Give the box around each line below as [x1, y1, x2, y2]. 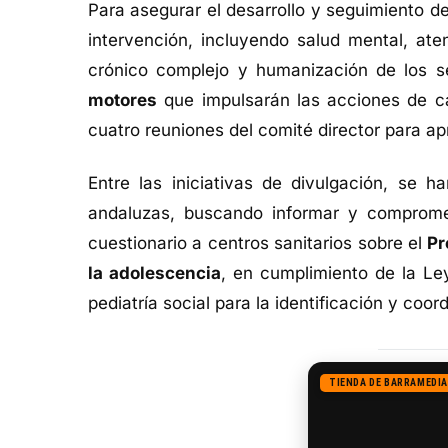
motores [88, 90, 157, 111]
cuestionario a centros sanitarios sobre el [88, 233, 428, 254]
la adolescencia [88, 263, 222, 284]
